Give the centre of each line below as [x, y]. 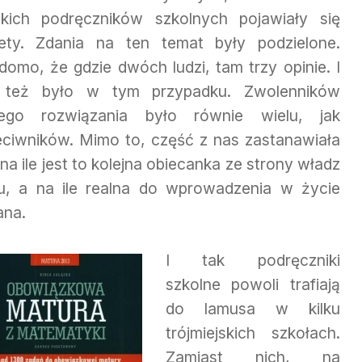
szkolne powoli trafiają [253, 284]
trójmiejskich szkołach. [253, 333]
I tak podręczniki [253, 260]
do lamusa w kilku [253, 308]
